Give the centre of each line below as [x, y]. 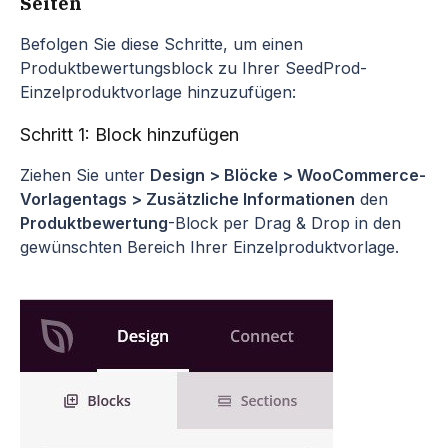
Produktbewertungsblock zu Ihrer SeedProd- [193, 67]
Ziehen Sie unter [85, 174]
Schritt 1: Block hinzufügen [129, 134]
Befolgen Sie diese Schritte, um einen [161, 43]
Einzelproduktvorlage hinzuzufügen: [158, 91]
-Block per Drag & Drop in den [284, 222]
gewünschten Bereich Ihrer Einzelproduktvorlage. [209, 246]
